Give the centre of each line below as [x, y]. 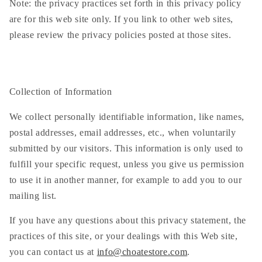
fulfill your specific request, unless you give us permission [127, 164]
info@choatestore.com [142, 252]
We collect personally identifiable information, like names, [127, 116]
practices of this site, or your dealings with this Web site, [123, 236]
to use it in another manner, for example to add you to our [125, 180]
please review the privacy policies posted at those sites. [120, 35]
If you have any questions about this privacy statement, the [127, 220]
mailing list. [33, 195]
